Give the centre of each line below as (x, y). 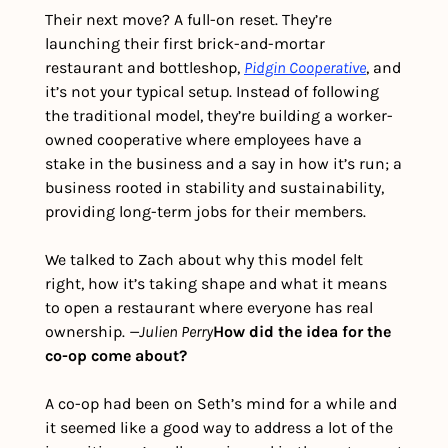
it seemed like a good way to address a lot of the (219, 428)
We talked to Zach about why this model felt (204, 260)
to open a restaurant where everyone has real (209, 308)
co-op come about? (118, 356)
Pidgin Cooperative (305, 68)
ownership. (87, 332)
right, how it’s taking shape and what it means (216, 284)
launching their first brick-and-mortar (185, 44)
